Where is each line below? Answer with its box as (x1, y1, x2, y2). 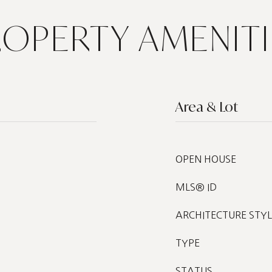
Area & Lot (175, 98, 238, 115)
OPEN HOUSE (175, 154, 236, 164)
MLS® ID (175, 182, 217, 192)
